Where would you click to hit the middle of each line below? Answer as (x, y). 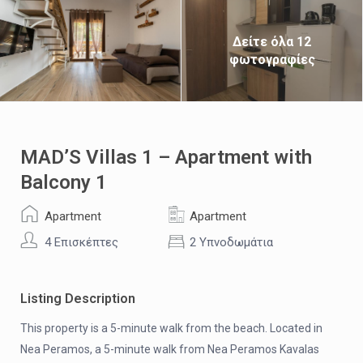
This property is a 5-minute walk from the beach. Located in (171, 328)
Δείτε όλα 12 (272, 41)
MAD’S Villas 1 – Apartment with (166, 157)
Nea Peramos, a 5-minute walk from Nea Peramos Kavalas (170, 349)
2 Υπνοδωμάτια (232, 242)
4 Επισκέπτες (81, 242)
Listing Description (78, 299)
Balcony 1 (64, 182)
